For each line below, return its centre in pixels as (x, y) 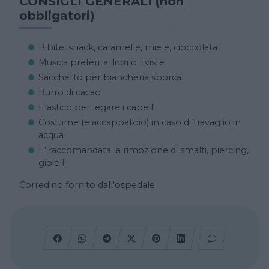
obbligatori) (57, 15)
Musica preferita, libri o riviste (101, 62)
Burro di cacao (70, 92)
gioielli (52, 162)
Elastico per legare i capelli (97, 107)
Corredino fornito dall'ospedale (87, 185)
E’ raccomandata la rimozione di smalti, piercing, (144, 150)
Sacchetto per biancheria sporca (110, 77)
